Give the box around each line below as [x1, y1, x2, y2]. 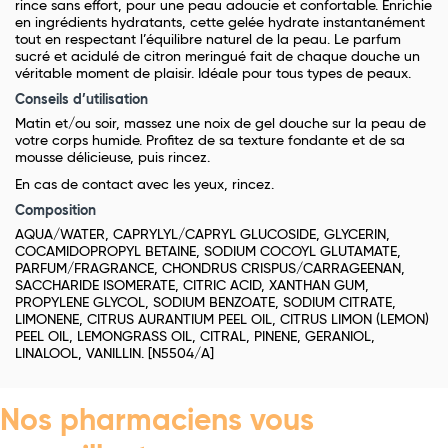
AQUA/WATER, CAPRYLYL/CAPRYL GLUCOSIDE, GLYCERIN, [15, 228, 390, 243]
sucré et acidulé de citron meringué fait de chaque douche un [15, 50, 420, 65]
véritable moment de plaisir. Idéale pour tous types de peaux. [15, 67, 411, 82]
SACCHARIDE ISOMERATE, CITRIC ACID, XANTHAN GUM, [15, 279, 369, 294]
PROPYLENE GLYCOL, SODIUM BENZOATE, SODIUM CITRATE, [15, 296, 396, 311]
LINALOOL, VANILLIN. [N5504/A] [15, 347, 214, 362]
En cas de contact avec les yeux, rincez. [15, 178, 274, 193]
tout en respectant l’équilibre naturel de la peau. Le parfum [15, 33, 401, 48]
